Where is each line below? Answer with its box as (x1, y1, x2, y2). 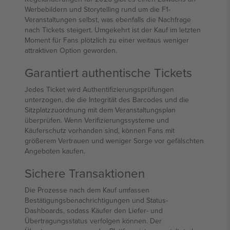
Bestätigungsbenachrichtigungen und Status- (25, 195, 168, 205)
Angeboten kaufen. (25, 146, 85, 156)
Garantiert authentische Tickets (25, 64, 192, 81)
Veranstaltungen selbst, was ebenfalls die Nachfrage (25, 14, 191, 25)
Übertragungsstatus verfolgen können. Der (25, 216, 162, 226)
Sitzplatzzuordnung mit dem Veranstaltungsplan (25, 105, 176, 115)
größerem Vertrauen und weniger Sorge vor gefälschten (25, 136, 204, 146)
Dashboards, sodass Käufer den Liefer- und (25, 205, 163, 216)
